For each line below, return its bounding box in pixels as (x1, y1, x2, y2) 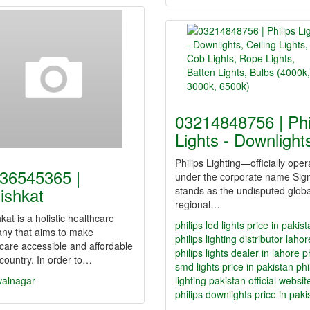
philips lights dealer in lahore (175, 246, 300, 259)
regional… (175, 197, 220, 211)
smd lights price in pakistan (175, 259, 293, 273)
